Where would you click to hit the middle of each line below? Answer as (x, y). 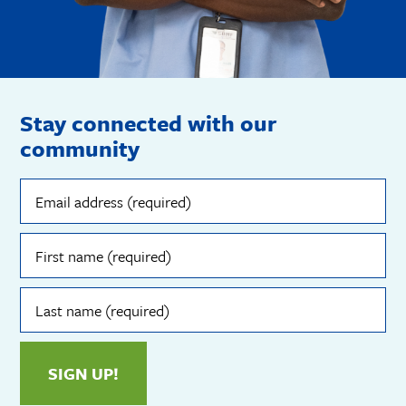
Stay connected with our (148, 122)
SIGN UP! (83, 373)
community (80, 148)
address (48, 200)
